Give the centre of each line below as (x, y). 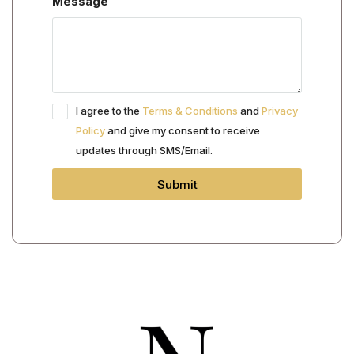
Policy (90, 130)
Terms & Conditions (190, 111)
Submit (177, 184)
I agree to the (109, 111)
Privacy (280, 111)
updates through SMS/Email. (144, 150)
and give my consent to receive (183, 130)
